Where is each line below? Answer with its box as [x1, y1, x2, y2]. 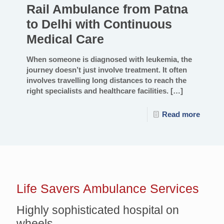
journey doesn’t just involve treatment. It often [26, 65, 187, 74]
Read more [162, 110, 200, 119]
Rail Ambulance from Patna [26, 2, 188, 16]
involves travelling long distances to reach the [26, 76, 186, 85]
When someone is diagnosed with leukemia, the [26, 55, 192, 64]
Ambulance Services [83, 181, 199, 196]
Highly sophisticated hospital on [16, 203, 179, 217]
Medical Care [26, 32, 104, 46]
